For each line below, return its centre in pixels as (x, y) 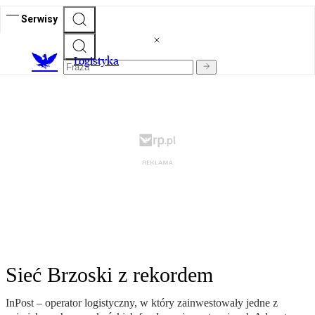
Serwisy (39, 19)
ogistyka (99, 61)
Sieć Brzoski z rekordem (109, 275)
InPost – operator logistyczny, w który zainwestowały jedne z (142, 303)
